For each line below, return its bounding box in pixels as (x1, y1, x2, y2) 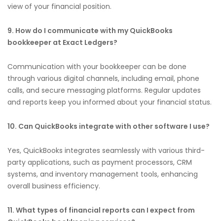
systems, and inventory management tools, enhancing (7, 169, 198, 179)
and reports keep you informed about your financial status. (7, 97, 212, 107)
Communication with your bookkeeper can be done (7, 61, 186, 72)
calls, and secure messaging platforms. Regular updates (7, 85, 201, 95)
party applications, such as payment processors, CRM (7, 157, 192, 167)
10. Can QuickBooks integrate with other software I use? (7, 121, 210, 131)
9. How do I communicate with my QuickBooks (7, 25, 173, 36)
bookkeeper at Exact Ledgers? (7, 37, 117, 47)
